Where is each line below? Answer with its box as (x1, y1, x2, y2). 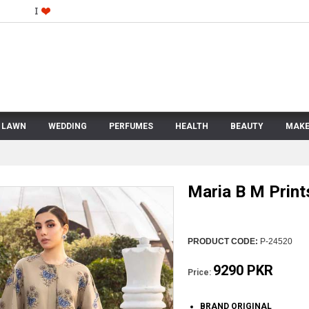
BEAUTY (230, 121, 263, 131)
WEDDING (48, 121, 87, 131)
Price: (187, 268, 211, 277)
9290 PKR (212, 262, 273, 279)
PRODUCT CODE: (187, 237, 258, 246)
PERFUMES (109, 121, 153, 131)
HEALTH (175, 121, 208, 131)
